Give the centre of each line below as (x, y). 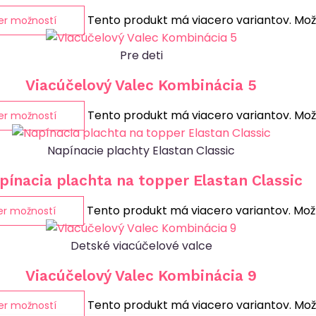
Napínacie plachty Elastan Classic (141, 150)
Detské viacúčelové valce (141, 245)
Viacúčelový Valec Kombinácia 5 (141, 85)
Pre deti (141, 55)
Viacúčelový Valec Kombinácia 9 (141, 275)
